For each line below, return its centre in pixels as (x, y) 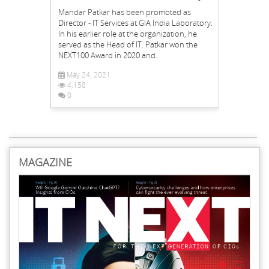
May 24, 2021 (87, 75)
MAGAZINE (45, 162)
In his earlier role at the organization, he (127, 34)
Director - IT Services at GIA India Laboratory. (135, 23)
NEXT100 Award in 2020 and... (109, 55)
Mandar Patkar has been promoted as (124, 12)
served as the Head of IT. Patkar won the (128, 44)
